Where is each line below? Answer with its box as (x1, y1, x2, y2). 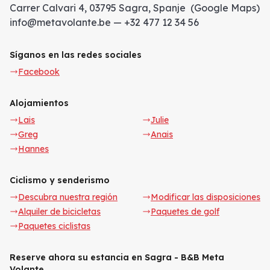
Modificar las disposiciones (151, 191, 260, 202)
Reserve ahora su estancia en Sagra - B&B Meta (10, 251, 224, 263)
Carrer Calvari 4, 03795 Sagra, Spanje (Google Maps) (10, 1, 260, 14)
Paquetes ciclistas (18, 220, 90, 231)
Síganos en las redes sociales (10, 49, 142, 60)
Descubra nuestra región (18, 191, 118, 202)
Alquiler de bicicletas (18, 206, 101, 217)
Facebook (18, 66, 60, 77)
